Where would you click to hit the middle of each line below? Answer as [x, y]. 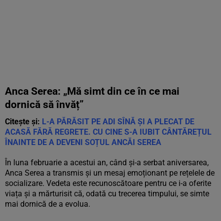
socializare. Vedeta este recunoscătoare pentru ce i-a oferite [108, 183]
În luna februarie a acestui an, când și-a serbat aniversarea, [107, 163]
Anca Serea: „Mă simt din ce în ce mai [92, 91]
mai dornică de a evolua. [48, 204]
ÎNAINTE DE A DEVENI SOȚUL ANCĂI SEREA [83, 142]
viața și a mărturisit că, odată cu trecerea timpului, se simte [107, 194]
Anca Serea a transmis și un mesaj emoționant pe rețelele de [110, 173]
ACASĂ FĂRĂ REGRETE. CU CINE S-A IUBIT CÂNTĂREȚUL [108, 132]
